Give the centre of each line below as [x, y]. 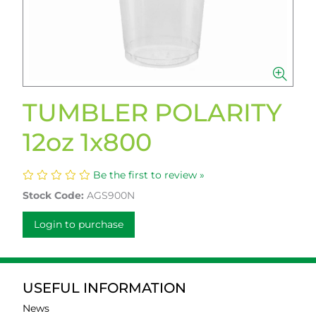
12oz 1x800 [87, 142]
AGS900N [111, 195]
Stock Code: [53, 195]
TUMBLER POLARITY [152, 113]
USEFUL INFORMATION [104, 288]
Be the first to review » [149, 175]
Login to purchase [79, 224]
